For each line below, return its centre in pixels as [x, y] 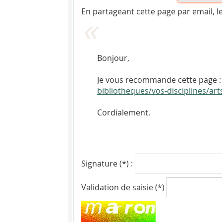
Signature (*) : [107, 164]
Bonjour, [113, 58]
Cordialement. [124, 113]
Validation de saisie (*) [123, 188]
